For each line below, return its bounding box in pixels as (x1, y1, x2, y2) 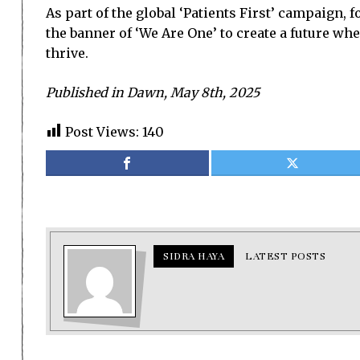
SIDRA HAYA (163, 250, 224, 263)
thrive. (46, 45, 88, 61)
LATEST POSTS (245, 250, 325, 263)
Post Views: (65, 124, 139, 140)
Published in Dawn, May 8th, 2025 (46, 84, 260, 100)
